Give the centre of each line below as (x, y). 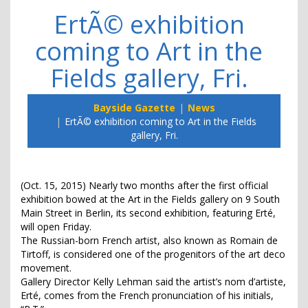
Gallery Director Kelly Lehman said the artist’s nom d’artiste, (153, 282)
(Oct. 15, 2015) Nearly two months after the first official (144, 186)
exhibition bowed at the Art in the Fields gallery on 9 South (150, 199)
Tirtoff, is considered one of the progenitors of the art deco (153, 254)
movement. (46, 268)
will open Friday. (56, 227)
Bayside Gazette (134, 108)
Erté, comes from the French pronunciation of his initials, (147, 296)
